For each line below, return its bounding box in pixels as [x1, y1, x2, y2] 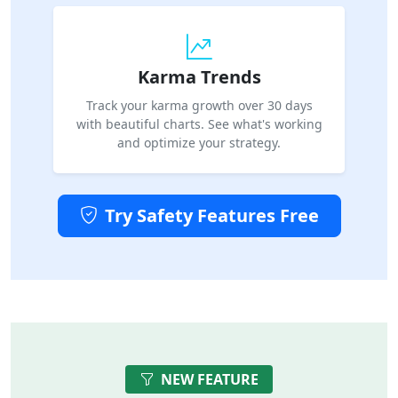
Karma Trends [137, 64, 261, 89]
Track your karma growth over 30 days [85, 96, 313, 114]
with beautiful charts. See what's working [76, 115, 322, 132]
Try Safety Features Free [104, 203, 319, 227]
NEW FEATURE [161, 369, 259, 389]
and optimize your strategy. [117, 133, 281, 151]
